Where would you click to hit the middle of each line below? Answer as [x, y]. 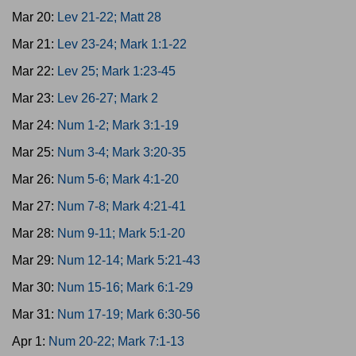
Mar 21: [35, 44]
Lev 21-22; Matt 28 [109, 17]
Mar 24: [35, 125]
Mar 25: [35, 152]
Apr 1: [30, 341]
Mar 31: [35, 314]
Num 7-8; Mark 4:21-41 [122, 206]
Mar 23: [35, 98]
